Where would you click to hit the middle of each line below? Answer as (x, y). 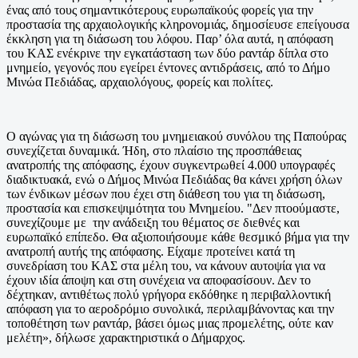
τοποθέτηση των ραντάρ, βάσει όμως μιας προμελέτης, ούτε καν (170, 323)
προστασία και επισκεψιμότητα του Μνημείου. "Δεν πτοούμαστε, (173, 208)
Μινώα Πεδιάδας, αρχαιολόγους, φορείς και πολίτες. (140, 82)
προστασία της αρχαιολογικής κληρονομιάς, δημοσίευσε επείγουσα (178, 24)
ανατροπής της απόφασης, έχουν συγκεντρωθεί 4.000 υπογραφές (171, 165)
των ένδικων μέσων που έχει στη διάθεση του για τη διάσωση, (166, 193)
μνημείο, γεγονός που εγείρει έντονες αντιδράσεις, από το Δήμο (168, 67)
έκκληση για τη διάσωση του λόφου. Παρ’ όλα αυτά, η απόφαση (170, 38)
